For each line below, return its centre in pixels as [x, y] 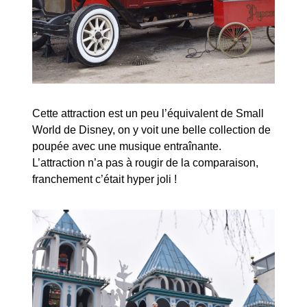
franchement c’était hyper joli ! [105, 179]
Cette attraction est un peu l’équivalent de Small [148, 113]
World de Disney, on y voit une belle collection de [152, 130]
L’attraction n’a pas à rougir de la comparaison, [146, 162]
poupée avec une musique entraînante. [127, 146]
